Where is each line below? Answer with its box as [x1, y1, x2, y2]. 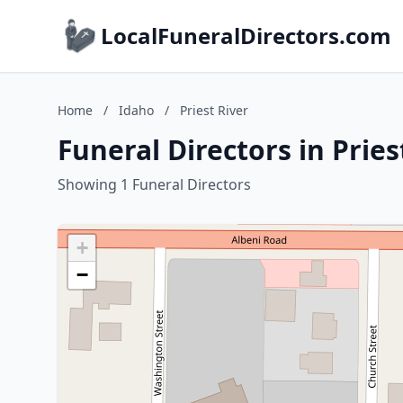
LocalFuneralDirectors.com [101, 21, 391, 50]
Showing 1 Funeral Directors [58, 175, 251, 194]
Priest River [180, 102, 248, 119]
